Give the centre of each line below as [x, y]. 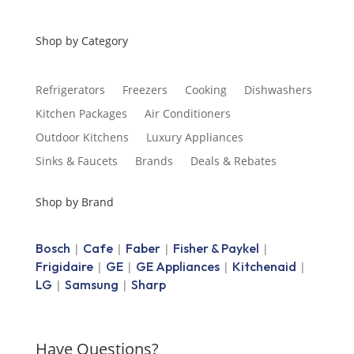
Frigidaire [64, 267]
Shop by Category [81, 41]
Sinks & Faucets [76, 161]
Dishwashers [278, 90]
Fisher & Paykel [216, 249]
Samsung [91, 285]
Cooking [205, 90]
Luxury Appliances [194, 137]
